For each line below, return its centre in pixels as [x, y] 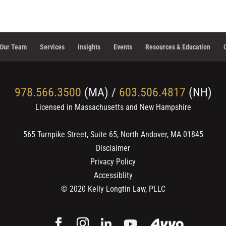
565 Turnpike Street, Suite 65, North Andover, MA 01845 [113, 134]
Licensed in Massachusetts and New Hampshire [113, 107]
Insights [89, 47]
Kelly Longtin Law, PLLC [126, 189]
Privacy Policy [113, 162]
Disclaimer [113, 148]
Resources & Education [178, 47]
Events [123, 47]
